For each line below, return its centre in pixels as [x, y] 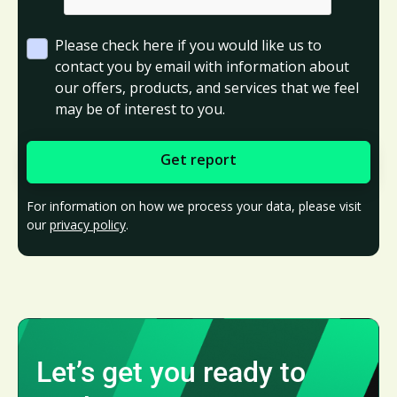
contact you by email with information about [202, 66]
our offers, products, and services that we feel [207, 87]
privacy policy [88, 224]
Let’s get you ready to [171, 372]
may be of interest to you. [140, 109]
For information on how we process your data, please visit [194, 206]
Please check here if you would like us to [188, 45]
